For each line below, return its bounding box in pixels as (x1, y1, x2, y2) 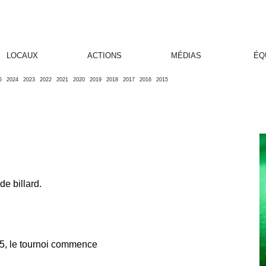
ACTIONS (87, 51, 122, 60)
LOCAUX (7, 51, 39, 60)
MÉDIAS (171, 51, 202, 60)
